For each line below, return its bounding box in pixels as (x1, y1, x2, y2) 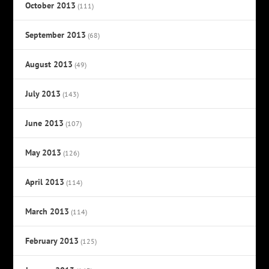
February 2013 (25, 235, 79, 247)
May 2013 (25, 147, 62, 159)
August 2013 (25, 59, 73, 70)
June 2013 (25, 118, 64, 129)
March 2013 (25, 206, 70, 217)
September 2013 (25, 29, 86, 41)
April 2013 (25, 177, 65, 188)
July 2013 (25, 88, 61, 100)
